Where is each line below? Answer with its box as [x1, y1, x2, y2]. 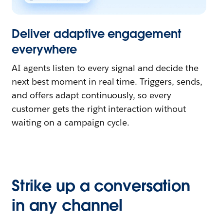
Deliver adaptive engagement [12, 26, 181, 41]
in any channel [12, 195, 123, 215]
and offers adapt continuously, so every [12, 89, 172, 101]
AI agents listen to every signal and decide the [12, 62, 199, 73]
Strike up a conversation [12, 175, 190, 196]
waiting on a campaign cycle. [12, 116, 130, 128]
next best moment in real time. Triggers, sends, [12, 75, 202, 87]
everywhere [12, 41, 77, 57]
